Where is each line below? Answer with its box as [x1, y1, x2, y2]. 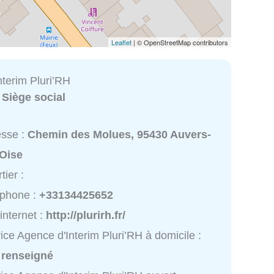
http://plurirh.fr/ [46, 209, 126, 222]
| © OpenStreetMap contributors [131, 37, 228, 47]
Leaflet [111, 37, 131, 47]
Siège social [2, 91, 66, 103]
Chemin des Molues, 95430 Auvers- [28, 128, 212, 141]
